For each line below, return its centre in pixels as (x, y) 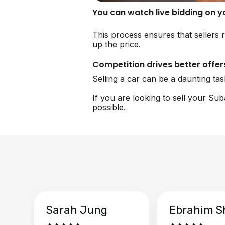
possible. (109, 107)
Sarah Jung (77, 210)
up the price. (117, 44)
